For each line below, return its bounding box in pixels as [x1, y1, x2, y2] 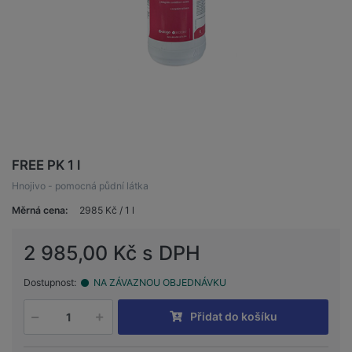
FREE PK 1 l [12, 157, 80, 174]
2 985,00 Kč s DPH [24, 241, 200, 266]
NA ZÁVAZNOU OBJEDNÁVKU [90, 277, 226, 289]
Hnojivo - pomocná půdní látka [12, 180, 148, 192]
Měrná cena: [12, 204, 68, 217]
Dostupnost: [24, 277, 76, 289]
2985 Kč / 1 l [79, 204, 134, 217]
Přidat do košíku [189, 310, 277, 324]
